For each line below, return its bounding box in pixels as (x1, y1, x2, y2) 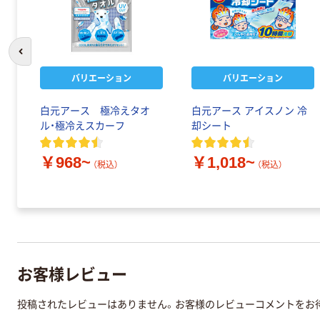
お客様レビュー (17, 261, 127, 284)
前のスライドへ (19, 53, 84, 64)
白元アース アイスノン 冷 (191, 105, 307, 117)
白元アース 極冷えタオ (40, 105, 150, 117)
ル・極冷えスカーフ (40, 120, 125, 132)
